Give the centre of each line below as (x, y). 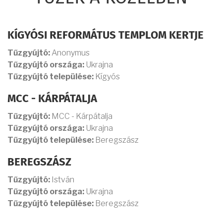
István (62, 180)
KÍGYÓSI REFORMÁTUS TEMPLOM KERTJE (106, 36)
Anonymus (70, 53)
